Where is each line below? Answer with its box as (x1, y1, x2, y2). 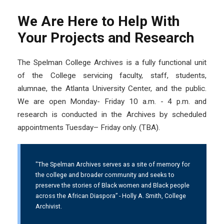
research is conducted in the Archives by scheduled (17, 109, 206, 119)
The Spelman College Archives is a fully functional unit (17, 57, 206, 67)
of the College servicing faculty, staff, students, (17, 70, 206, 80)
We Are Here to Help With (17, 12, 179, 29)
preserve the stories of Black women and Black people (35, 181, 189, 189)
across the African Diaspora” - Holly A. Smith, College (35, 191, 186, 199)
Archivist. (35, 202, 62, 210)
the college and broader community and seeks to (35, 170, 174, 178)
